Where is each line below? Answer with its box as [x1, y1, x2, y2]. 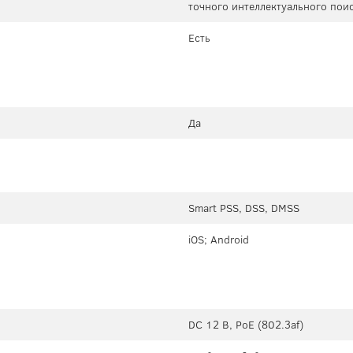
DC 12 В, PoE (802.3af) [188, 317, 303, 333]
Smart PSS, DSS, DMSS [188, 200, 299, 217]
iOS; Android [188, 232, 249, 248]
